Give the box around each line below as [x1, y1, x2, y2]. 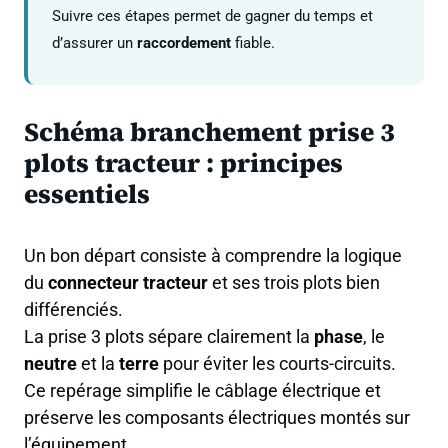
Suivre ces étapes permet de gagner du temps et [52, 7, 373, 26]
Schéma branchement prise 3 [24, 114, 395, 151]
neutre [24, 353, 77, 375]
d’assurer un [52, 34, 137, 53]
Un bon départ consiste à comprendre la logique [24, 245, 402, 267]
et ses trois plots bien [208, 272, 380, 294]
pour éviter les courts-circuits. [159, 353, 396, 375]
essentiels [24, 176, 150, 213]
